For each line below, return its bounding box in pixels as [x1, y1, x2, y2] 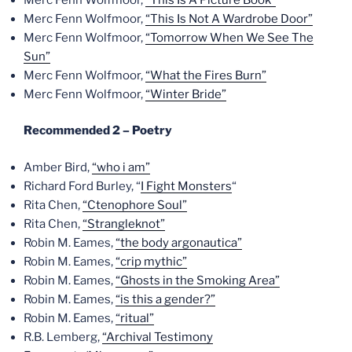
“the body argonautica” [115, 235, 242, 250]
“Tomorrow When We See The [145, 30, 313, 45]
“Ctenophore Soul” [82, 197, 187, 212]
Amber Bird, [24, 159, 92, 174]
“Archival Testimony [102, 329, 213, 344]
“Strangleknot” [82, 216, 165, 231]
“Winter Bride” [145, 86, 226, 101]
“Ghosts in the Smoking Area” [115, 273, 280, 288]
